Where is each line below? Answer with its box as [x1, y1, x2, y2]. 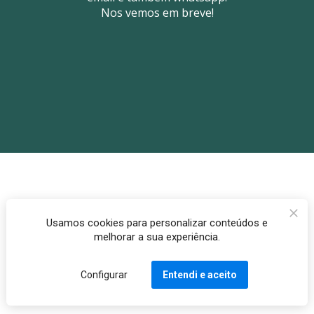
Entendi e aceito [162, 269, 237, 280]
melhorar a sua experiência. [93, 231, 220, 243]
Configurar [81, 269, 128, 280]
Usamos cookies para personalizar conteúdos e [46, 217, 268, 229]
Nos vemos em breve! [100, 5, 214, 21]
